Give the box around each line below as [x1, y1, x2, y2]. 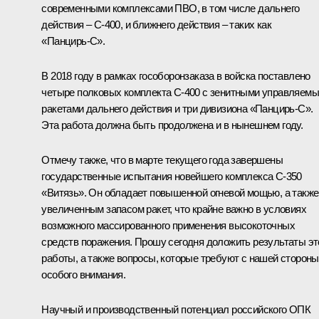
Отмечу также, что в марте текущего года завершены [41, 153, 283, 166]
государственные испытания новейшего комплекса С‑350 [41, 169, 302, 182]
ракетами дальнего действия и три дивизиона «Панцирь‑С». [41, 102, 313, 115]
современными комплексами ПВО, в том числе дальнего [41, 1, 300, 14]
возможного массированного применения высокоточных [41, 219, 295, 231]
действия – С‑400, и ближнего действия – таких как [41, 18, 271, 31]
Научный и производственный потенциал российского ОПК [41, 303, 311, 315]
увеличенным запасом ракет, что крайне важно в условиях [41, 202, 306, 215]
